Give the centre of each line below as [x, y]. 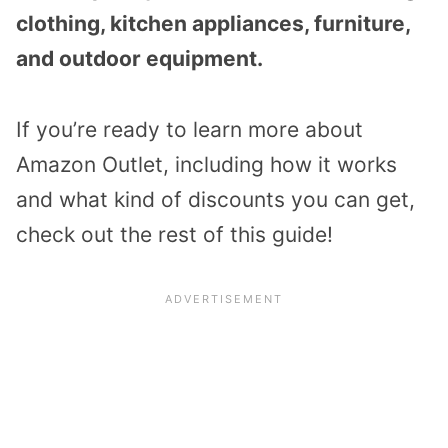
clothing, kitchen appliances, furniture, [213, 23]
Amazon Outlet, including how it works [206, 164]
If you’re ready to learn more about [189, 129]
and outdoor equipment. [139, 58]
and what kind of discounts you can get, [215, 199]
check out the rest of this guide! [174, 234]
